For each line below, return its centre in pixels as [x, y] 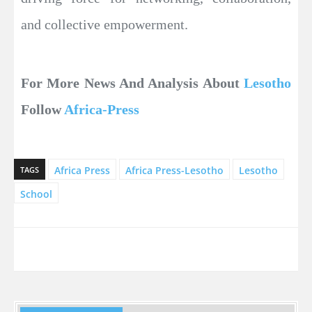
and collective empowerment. [104, 24]
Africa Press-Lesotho [174, 170]
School [36, 194]
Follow [42, 109]
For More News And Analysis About [132, 83]
